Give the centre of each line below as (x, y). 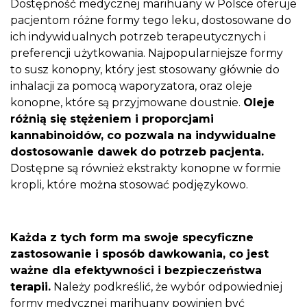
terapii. (30, 286)
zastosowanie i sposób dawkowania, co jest (139, 254)
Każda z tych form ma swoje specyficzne (132, 237)
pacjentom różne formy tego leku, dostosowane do (151, 21)
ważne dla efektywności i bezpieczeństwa (136, 270)
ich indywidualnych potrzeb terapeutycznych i (138, 37)
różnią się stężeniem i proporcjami (112, 119)
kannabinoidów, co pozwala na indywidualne (143, 136)
